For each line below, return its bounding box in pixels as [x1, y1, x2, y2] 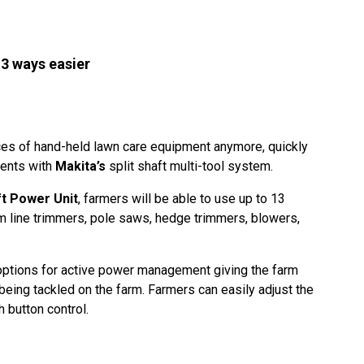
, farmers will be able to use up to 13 [78, 191, 285, 206]
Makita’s [55, 158, 106, 174]
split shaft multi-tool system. [106, 158, 279, 174]
